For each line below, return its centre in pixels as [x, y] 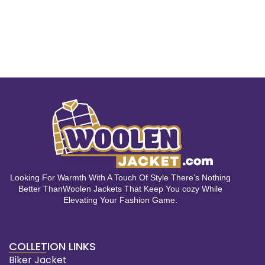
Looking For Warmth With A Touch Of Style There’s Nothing [120, 177]
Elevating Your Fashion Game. [120, 200]
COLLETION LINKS [52, 246]
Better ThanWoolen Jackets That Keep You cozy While [120, 188]
